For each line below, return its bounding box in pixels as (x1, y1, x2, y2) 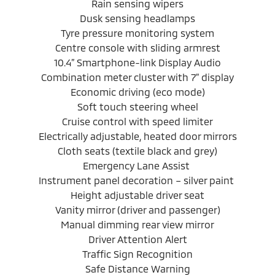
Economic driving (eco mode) (70, 85, 205, 98)
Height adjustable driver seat (71, 188, 204, 201)
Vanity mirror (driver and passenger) (55, 203, 220, 215)
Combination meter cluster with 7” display (41, 71, 234, 83)
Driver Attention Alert (88, 233, 187, 245)
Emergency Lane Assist (83, 159, 192, 171)
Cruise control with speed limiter (62, 115, 213, 127)
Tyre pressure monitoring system (61, 26, 214, 39)
